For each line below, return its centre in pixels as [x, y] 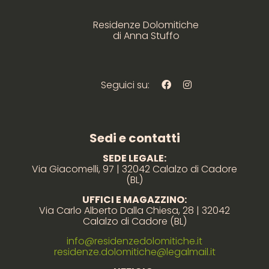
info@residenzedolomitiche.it [134, 241]
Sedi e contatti [134, 138]
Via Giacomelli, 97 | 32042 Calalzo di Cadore [134, 169]
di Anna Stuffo [146, 36]
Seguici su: [125, 85]
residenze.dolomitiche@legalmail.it [134, 252]
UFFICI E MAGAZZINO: [134, 200]
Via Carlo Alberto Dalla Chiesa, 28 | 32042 [134, 211]
